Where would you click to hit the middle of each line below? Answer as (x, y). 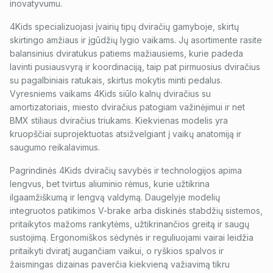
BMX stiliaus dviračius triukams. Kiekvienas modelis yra (119, 120)
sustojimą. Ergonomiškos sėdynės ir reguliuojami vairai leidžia (132, 237)
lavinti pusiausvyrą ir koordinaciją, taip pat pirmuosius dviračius (135, 67)
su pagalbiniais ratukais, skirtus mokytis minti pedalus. (116, 80)
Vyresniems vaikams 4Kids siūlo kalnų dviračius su (110, 94)
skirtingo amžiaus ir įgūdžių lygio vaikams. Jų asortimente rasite (136, 40)
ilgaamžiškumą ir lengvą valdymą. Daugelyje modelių (115, 197)
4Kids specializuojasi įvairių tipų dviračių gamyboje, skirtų (124, 27)
